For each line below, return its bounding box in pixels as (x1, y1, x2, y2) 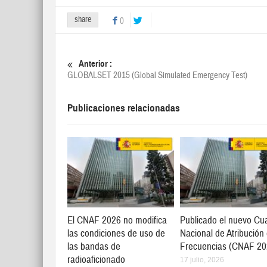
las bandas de (67, 240, 120, 253)
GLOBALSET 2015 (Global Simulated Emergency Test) (67, 70, 247, 81)
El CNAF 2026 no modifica (67, 214, 167, 227)
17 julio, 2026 (180, 256, 225, 265)
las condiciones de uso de (67, 227, 165, 240)
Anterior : (79, 58, 112, 69)
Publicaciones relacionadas (67, 102, 180, 114)
